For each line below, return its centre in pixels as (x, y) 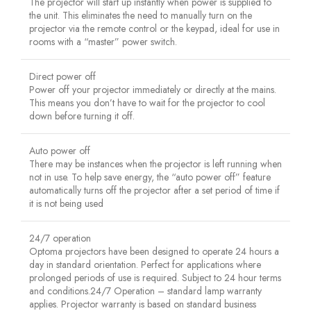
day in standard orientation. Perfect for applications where (145, 264)
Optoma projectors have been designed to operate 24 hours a (154, 251)
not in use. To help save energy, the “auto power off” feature (150, 177)
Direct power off (62, 76)
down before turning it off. (82, 116)
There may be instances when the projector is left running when (155, 163)
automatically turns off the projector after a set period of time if (154, 190)
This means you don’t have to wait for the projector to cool (147, 102)
